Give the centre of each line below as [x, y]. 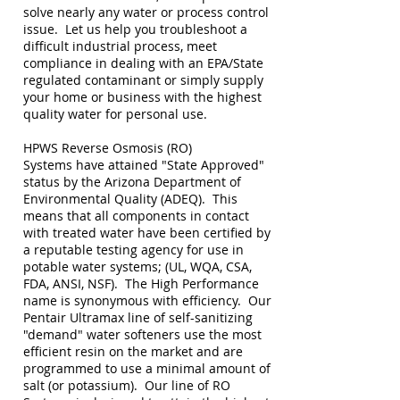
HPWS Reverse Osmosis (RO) [108, 148]
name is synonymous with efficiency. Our [147, 300]
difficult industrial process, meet [120, 46]
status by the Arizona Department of [132, 182]
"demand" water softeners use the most [142, 334]
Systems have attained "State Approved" [144, 165]
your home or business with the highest [142, 97]
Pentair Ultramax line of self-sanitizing [138, 317]
